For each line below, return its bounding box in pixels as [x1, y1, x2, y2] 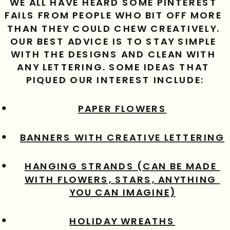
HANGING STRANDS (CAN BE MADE [24, 160, 217, 174]
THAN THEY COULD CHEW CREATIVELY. [7, 22, 220, 36]
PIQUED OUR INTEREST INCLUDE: [26, 73, 204, 87]
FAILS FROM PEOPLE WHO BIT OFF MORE [5, 9, 222, 23]
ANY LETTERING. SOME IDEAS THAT [17, 61, 210, 74]
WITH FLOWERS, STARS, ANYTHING [25, 172, 217, 187]
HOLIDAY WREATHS [69, 214, 175, 228]
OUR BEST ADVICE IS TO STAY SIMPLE [10, 34, 217, 49]
